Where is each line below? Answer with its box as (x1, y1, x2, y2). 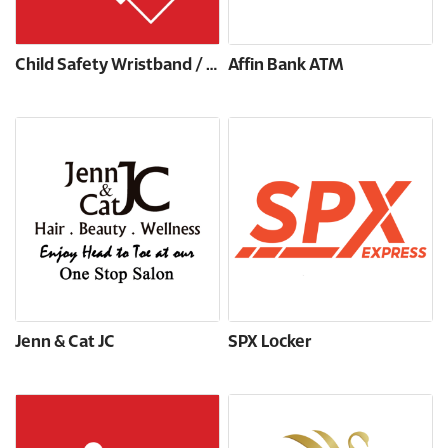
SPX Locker (228, 335, 312, 351)
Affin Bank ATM (228, 58, 344, 74)
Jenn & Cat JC (15, 335, 115, 351)
